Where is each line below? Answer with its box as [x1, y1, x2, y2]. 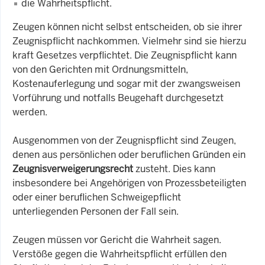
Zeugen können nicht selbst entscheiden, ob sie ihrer [12, 21, 242, 34]
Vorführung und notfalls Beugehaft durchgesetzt [12, 92, 224, 105]
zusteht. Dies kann [133, 163, 215, 176]
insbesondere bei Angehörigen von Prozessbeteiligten [12, 177, 246, 190]
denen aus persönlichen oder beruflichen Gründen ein [12, 148, 245, 161]
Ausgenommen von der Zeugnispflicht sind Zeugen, [12, 134, 236, 147]
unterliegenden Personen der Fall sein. [12, 205, 179, 218]
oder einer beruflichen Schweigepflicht [12, 191, 181, 204]
